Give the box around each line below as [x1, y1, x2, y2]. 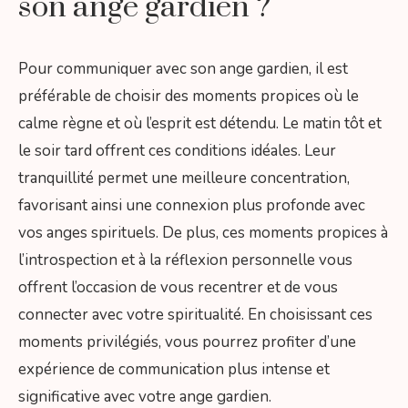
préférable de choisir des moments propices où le [18, 86, 359, 107]
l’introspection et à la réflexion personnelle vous [18, 250, 352, 271]
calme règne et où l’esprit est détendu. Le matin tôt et [18, 113, 382, 135]
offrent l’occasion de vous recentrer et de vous [18, 277, 338, 299]
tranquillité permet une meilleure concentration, [18, 168, 350, 189]
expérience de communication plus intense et [18, 359, 330, 381]
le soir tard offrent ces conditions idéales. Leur [18, 140, 336, 162]
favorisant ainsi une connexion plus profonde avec [18, 195, 365, 217]
